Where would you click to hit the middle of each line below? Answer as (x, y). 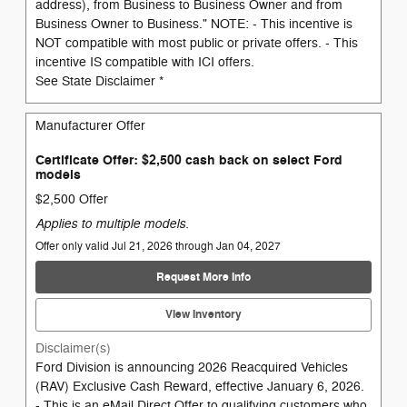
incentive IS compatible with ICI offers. (145, 62)
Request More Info (203, 277)
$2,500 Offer (72, 200)
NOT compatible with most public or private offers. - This (197, 43)
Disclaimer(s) (73, 348)
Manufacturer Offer (90, 125)
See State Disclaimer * (99, 81)
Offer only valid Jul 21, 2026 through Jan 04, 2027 (158, 247)
